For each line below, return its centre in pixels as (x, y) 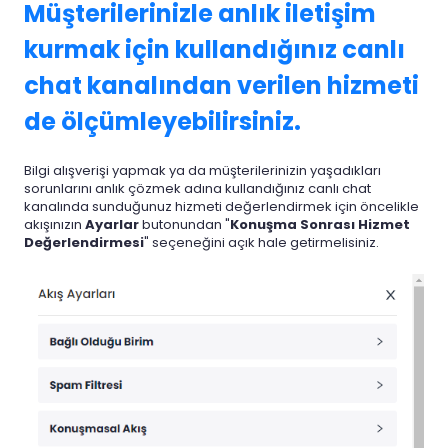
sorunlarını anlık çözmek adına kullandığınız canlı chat (197, 189)
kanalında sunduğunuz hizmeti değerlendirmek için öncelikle (221, 207)
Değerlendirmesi (84, 243)
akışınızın (54, 225)
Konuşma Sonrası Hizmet (320, 225)
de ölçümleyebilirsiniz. (162, 121)
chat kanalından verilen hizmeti (221, 85)
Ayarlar (112, 225)
